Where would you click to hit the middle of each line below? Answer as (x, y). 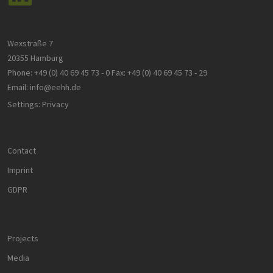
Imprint (20, 170)
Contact (22, 151)
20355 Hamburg (35, 58)
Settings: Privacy (38, 105)
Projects (23, 239)
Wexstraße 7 (30, 44)
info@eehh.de (55, 87)
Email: (18, 87)
